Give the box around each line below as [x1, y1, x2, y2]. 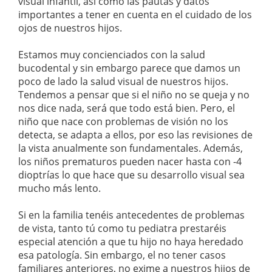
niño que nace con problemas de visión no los [18, 115, 228, 129]
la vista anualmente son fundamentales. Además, [18, 141, 243, 155]
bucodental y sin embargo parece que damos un [18, 61, 240, 75]
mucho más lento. [18, 182, 101, 195]
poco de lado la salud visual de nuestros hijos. [18, 75, 228, 89]
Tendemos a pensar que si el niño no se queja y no [18, 88, 250, 102]
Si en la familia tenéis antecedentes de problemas [18, 208, 245, 222]
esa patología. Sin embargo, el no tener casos [18, 248, 226, 262]
